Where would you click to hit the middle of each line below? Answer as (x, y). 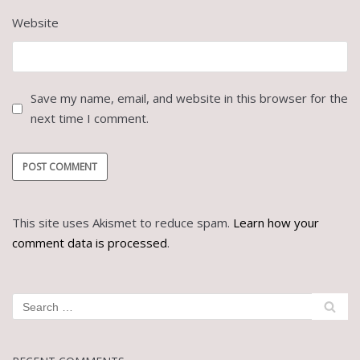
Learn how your (276, 223)
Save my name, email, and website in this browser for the (189, 98)
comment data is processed (90, 243)
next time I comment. (90, 118)
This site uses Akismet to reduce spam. (123, 223)
